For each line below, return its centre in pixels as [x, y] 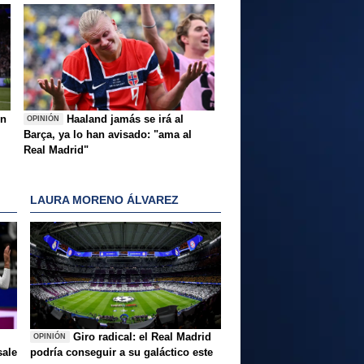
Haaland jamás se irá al [126, 119]
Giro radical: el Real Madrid [143, 336]
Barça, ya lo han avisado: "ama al [108, 134]
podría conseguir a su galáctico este [121, 352]
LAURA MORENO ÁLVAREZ [104, 200]
